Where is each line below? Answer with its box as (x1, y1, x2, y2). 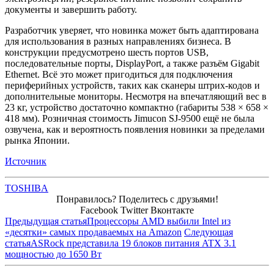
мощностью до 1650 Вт (5, 248, 102, 259)
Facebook (80, 204, 118, 215)
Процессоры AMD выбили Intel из (87, 215, 231, 226)
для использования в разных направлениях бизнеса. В (5, 35, 231, 46)
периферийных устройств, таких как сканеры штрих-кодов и (5, 80, 260, 91)
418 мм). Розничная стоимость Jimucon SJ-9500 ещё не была (5, 113, 254, 124)
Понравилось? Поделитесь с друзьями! (56, 193, 218, 204)
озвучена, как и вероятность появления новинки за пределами (5, 124, 265, 135)
